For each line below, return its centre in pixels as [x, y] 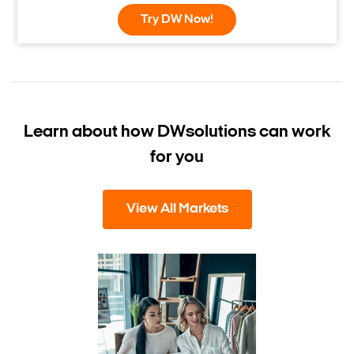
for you [177, 158]
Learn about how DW [105, 132]
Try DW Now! [177, 20]
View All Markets [177, 209]
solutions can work [258, 132]
